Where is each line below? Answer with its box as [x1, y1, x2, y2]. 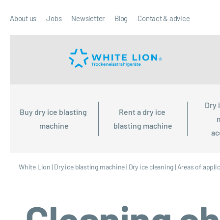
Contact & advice [137, 14, 190, 23]
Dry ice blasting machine [54, 162, 125, 171]
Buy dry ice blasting [20, 107, 88, 116]
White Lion [19, 162, 51, 171]
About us [10, 14, 37, 23]
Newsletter [71, 14, 105, 23]
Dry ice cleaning [128, 162, 174, 171]
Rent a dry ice [119, 107, 167, 116]
